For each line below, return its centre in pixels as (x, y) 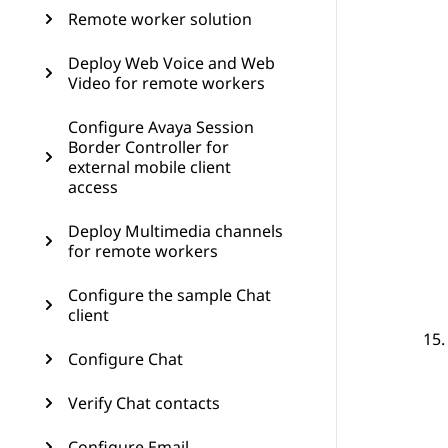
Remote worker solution (160, 19)
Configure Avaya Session (161, 127)
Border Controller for (148, 147)
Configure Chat (125, 359)
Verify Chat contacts (144, 403)
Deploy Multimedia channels (175, 231)
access (93, 187)
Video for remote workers (166, 83)
